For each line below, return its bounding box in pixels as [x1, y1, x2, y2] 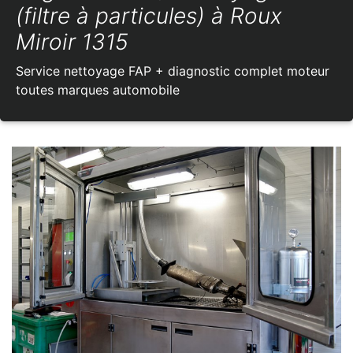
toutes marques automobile [16, 82, 180, 98]
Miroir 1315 [16, 28, 128, 56]
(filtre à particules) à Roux [16, 2, 282, 30]
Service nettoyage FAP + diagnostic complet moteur [16, 63, 329, 80]
